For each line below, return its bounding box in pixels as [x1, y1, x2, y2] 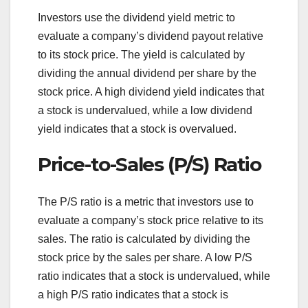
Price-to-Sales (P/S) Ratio [38, 153, 261, 177]
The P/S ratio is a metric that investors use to [38, 195, 254, 208]
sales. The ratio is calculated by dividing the [38, 232, 250, 245]
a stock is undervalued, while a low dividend [38, 104, 252, 117]
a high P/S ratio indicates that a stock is [38, 288, 228, 300]
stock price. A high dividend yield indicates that [38, 86, 264, 98]
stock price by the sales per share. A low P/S [38, 251, 252, 263]
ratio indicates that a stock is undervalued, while [38, 269, 270, 282]
